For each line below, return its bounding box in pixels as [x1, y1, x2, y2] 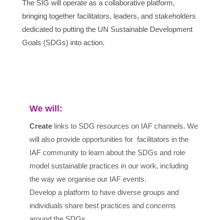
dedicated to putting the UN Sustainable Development [22, 25, 192, 33]
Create [29, 121, 52, 130]
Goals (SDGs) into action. [22, 38, 105, 47]
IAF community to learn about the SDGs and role [29, 148, 185, 157]
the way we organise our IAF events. [29, 174, 146, 183]
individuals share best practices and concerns [29, 201, 176, 210]
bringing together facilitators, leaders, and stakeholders [22, 11, 196, 20]
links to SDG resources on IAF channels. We [54, 121, 198, 130]
